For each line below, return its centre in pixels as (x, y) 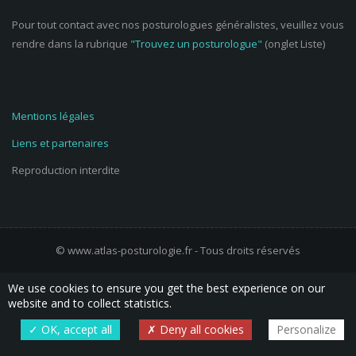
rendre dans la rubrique (71, 44)
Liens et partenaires (60, 143)
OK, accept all (75, 329)
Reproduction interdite (66, 170)
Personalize (306, 329)
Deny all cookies (200, 329)
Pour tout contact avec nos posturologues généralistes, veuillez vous (178, 25)
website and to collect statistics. (90, 303)
